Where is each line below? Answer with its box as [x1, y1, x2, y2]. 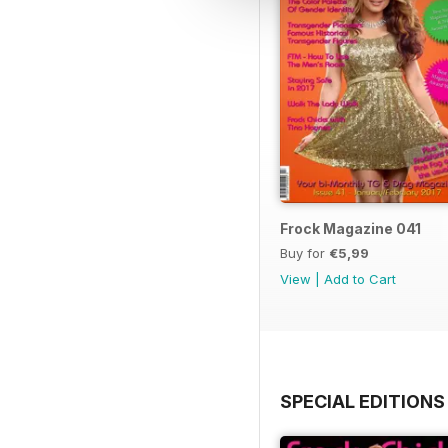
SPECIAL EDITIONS [280, 390, 445, 412]
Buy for [280, 244, 329, 261]
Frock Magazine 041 [280, 219, 421, 237]
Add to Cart [324, 270, 396, 287]
